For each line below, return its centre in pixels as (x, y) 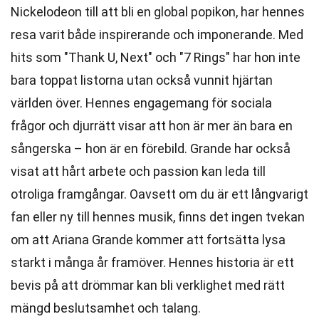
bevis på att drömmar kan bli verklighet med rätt (148, 285)
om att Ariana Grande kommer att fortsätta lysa (148, 240)
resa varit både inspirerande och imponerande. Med (157, 35)
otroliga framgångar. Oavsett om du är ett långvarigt (159, 194)
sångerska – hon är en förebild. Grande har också (151, 148)
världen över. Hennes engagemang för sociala (141, 103)
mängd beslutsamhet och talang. (106, 308)
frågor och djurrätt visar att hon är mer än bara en (152, 126)
